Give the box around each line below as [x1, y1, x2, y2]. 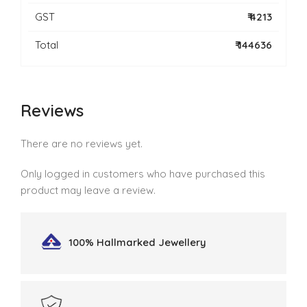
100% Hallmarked [69, 236, 158, 249]
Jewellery [158, 236, 206, 249]
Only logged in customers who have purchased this [21, 167, 265, 181]
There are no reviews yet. [21, 137, 143, 151]
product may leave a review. [21, 184, 156, 197]
